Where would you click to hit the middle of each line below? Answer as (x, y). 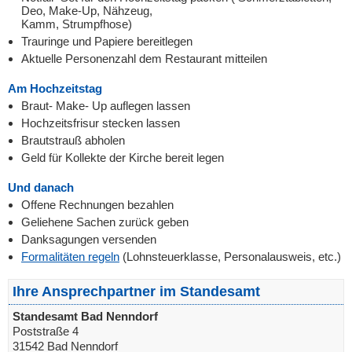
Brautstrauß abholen (73, 140)
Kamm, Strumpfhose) (77, 24)
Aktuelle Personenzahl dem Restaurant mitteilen (144, 59)
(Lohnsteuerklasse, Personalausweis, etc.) (230, 257)
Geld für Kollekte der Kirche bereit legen (123, 158)
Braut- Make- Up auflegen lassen (106, 106)
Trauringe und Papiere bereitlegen (107, 41)
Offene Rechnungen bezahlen (97, 205)
